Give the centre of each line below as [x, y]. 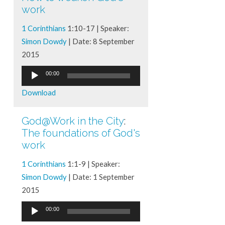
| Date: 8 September [100, 41]
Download [38, 92]
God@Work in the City [73, 121]
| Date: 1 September [100, 177]
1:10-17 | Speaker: [97, 28]
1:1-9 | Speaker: [93, 163]
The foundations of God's [81, 133]
